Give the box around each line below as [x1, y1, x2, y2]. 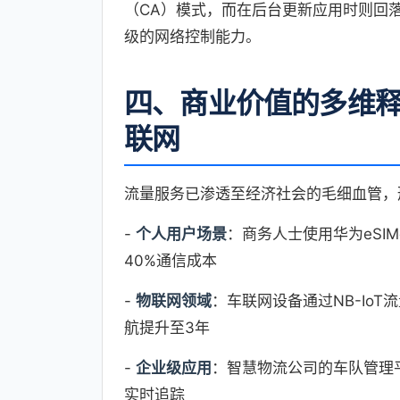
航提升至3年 [124, 319, 210, 337]
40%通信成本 [124, 252, 217, 271]
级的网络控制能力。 [124, 28, 261, 46]
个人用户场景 [136, 225, 227, 244]
